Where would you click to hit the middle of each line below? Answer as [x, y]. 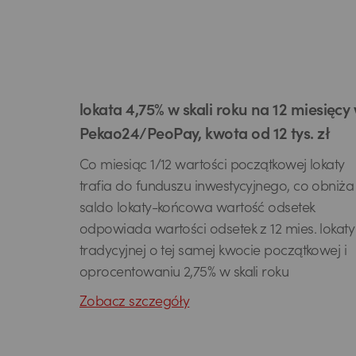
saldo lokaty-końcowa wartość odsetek [197, 209]
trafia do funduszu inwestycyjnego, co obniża [217, 188]
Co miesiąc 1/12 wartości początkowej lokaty [212, 166]
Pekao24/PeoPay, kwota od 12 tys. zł [205, 136]
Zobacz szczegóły [135, 303]
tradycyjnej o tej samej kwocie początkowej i [213, 252]
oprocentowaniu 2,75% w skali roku [184, 273]
